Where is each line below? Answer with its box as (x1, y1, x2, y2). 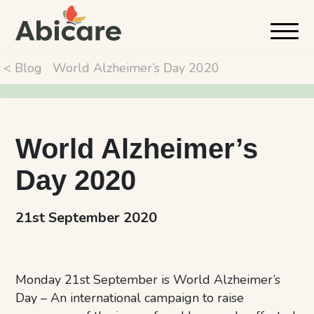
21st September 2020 (15, 208, 158, 227)
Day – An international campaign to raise (15, 289, 245, 306)
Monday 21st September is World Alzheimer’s (15, 271, 281, 288)
